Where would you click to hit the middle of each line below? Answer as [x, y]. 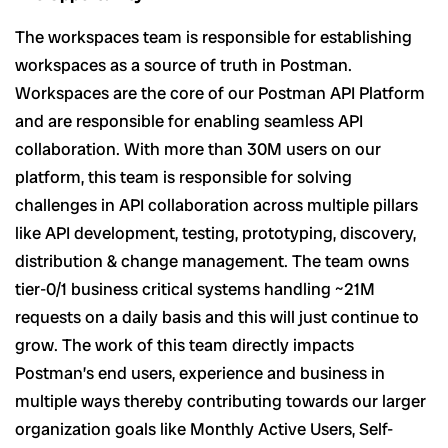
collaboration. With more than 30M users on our [198, 149]
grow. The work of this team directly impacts [184, 345]
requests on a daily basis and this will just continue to [217, 317]
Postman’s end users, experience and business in [200, 373]
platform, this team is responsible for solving [183, 177]
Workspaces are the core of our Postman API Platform [220, 93]
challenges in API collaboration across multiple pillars [216, 205]
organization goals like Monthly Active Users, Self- [204, 429]
